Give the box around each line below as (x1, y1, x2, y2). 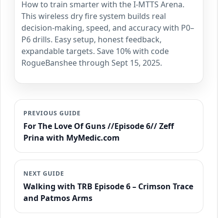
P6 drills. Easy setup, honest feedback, (21, 34, 162, 45)
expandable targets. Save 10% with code (21, 46, 169, 57)
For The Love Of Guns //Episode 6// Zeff (23, 121, 174, 132)
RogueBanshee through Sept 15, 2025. (21, 57, 162, 69)
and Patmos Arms (23, 193, 92, 204)
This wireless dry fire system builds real (21, 11, 166, 22)
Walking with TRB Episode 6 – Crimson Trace (23, 181, 193, 192)
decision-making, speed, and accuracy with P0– (21, 22, 194, 34)
